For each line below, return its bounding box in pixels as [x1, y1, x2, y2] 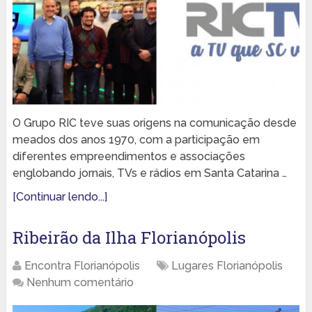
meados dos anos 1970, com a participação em [12, 132, 260, 146]
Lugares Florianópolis [171, 258, 283, 272]
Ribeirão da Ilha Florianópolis [12, 226, 246, 249]
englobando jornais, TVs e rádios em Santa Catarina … [12, 166, 287, 180]
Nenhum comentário [26, 275, 134, 289]
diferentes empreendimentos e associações [12, 149, 245, 163]
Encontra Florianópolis [24, 258, 140, 272]
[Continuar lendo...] [12, 189, 107, 203]
